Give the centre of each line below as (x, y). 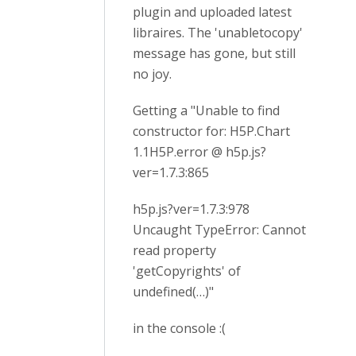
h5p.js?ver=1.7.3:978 (191, 209)
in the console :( (179, 328)
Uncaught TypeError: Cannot (219, 230)
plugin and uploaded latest (212, 12)
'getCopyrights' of (187, 271)
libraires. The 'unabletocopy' (218, 33)
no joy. (152, 74)
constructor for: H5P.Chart (211, 131)
